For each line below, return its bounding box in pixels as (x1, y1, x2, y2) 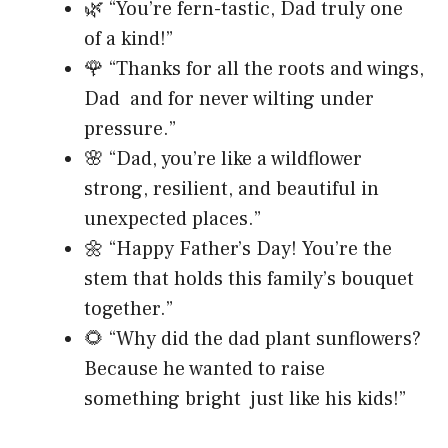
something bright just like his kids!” (84, 386, 406, 413)
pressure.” (84, 116, 176, 143)
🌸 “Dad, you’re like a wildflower (84, 146, 367, 173)
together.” (84, 296, 173, 323)
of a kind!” (84, 26, 173, 53)
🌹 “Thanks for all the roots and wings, (84, 56, 424, 83)
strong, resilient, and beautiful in (84, 176, 379, 203)
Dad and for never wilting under (84, 86, 374, 113)
